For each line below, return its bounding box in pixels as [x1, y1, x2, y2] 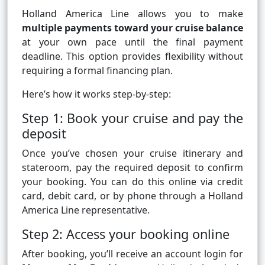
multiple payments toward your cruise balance [22, 21, 243, 35]
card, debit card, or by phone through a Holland [22, 189, 243, 203]
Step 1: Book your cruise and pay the [22, 109, 243, 127]
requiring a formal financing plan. [22, 64, 173, 77]
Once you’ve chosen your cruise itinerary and [22, 147, 243, 160]
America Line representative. [22, 203, 150, 217]
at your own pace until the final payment [22, 35, 243, 49]
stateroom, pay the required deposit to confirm [22, 161, 243, 174]
